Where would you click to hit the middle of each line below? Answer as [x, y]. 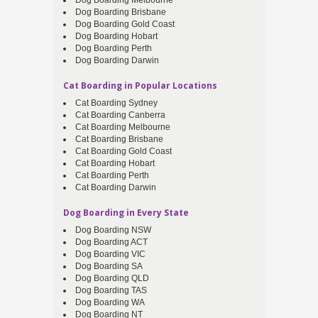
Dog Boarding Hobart [116, 37]
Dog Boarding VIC [110, 254]
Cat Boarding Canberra [120, 115]
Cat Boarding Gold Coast [124, 152]
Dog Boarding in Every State [126, 213]
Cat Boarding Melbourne [123, 127]
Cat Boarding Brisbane [119, 139]
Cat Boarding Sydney [116, 103]
